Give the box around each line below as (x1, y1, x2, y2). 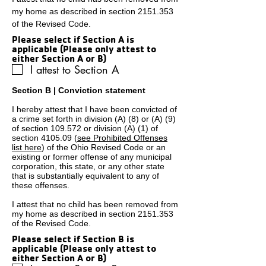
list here (12, 142, 42, 152)
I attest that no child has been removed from (12, 199, 178, 209)
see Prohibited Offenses (77, 133, 167, 142)
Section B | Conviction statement (12, 85, 145, 95)
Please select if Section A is (12, 33, 134, 45)
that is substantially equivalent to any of (12, 171, 159, 180)
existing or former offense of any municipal (12, 152, 172, 161)
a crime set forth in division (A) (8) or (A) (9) (12, 114, 176, 123)
